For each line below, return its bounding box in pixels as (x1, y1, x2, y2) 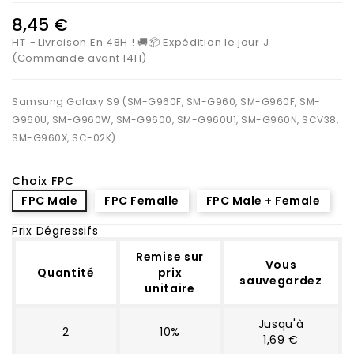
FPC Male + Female (205, 192, 320, 209)
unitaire (145, 280, 195, 296)
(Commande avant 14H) (12, 50, 147, 66)
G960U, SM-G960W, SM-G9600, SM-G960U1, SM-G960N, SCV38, (12, 112, 338, 126)
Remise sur (136, 248, 204, 265)
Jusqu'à (258, 315, 304, 332)
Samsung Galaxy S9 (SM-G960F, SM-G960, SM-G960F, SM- (12, 94, 321, 108)
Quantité (37, 264, 95, 281)
